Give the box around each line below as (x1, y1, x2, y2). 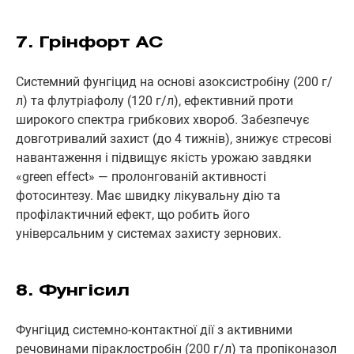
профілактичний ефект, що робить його (16, 206, 250, 222)
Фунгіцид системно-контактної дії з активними (16, 322, 292, 337)
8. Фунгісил (16, 283, 130, 299)
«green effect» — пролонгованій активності (16, 168, 266, 184)
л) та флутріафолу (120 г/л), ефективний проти (16, 92, 293, 108)
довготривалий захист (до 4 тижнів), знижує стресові (16, 130, 332, 146)
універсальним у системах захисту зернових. (16, 225, 281, 241)
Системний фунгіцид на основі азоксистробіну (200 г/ (16, 73, 333, 89)
